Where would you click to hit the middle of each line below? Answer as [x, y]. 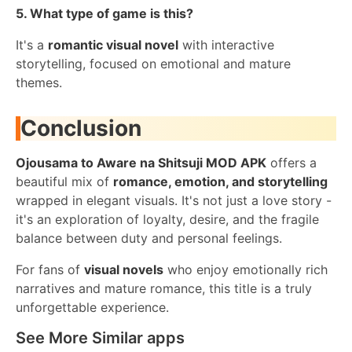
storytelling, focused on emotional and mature [153, 63]
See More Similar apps [100, 338]
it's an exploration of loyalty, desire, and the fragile [167, 220]
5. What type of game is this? [104, 13]
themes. [39, 82]
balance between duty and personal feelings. [149, 238]
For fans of [50, 270]
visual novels [124, 270]
